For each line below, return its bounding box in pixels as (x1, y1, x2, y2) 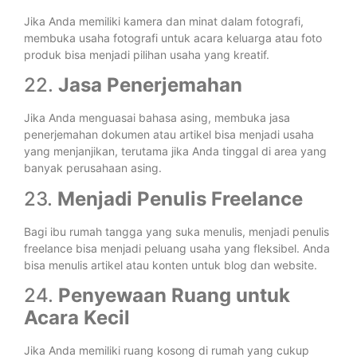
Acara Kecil (24, 305, 130, 329)
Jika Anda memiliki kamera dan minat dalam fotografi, (24, 14, 304, 28)
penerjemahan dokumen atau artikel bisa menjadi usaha (24, 127, 314, 142)
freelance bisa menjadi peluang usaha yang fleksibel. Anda (24, 241, 330, 255)
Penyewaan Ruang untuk (58, 283, 290, 307)
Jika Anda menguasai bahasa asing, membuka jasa (24, 111, 290, 125)
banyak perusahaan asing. (24, 161, 162, 175)
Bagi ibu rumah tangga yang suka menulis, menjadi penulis (24, 224, 329, 238)
